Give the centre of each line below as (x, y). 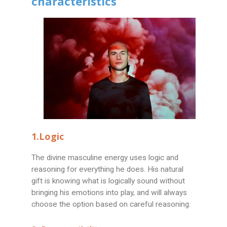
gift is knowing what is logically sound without (108, 181)
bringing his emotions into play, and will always (109, 193)
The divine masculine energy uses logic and (105, 158)
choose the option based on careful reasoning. (111, 204)
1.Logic (48, 137)
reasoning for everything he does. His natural (108, 169)
